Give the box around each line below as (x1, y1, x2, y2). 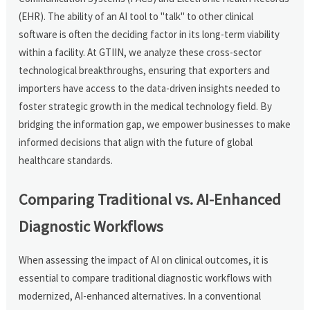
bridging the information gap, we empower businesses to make (19, 117, 291, 131)
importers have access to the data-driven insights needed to (19, 81, 281, 95)
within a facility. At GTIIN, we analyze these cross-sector (19, 45, 262, 59)
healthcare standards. (19, 153, 113, 167)
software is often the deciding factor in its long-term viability (19, 27, 280, 41)
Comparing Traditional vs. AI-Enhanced (19, 189, 282, 209)
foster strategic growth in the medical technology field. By (19, 99, 273, 113)
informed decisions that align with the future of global (19, 135, 253, 149)
